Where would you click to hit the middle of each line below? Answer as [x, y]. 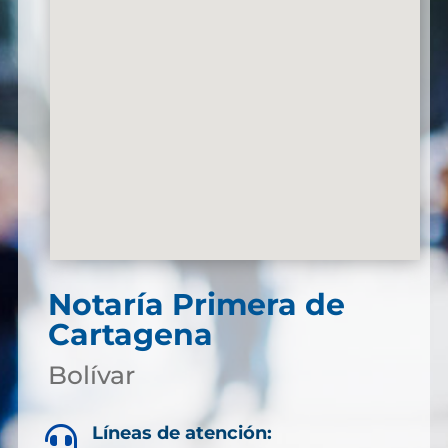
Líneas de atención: [182, 432]
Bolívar [91, 374]
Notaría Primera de [196, 304]
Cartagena [130, 334]
